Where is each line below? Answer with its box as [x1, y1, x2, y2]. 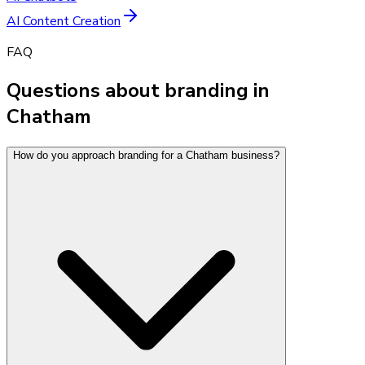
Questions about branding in [7, 77, 270, 103]
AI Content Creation [7, 11, 121, 30]
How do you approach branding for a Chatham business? [13, 148, 279, 161]
